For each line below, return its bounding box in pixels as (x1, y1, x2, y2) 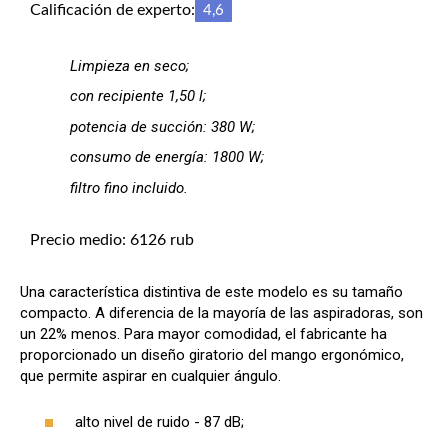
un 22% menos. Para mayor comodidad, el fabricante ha (20, 324, 387, 343)
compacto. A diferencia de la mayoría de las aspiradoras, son (20, 303, 423, 322)
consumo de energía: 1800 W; (70, 148, 264, 167)
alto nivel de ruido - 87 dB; (75, 413, 244, 432)
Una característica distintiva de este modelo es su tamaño (20, 282, 403, 301)
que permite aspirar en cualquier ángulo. (20, 366, 281, 385)
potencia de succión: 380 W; (70, 117, 255, 136)
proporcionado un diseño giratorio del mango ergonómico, (20, 345, 404, 364)
